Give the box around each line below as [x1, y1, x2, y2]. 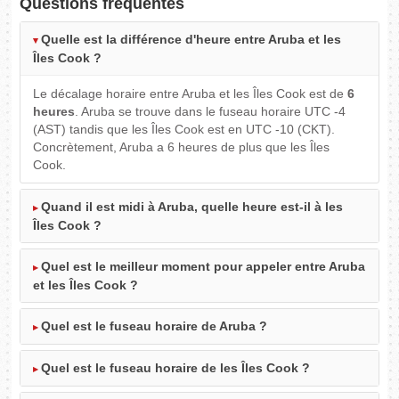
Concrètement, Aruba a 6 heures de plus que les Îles [33, 140, 330, 155]
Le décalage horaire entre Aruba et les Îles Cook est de [33, 86, 348, 102]
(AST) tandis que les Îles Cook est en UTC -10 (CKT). [33, 122, 336, 137]
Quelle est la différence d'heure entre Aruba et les [41, 32, 342, 47]
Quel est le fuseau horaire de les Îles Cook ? [41, 361, 311, 376]
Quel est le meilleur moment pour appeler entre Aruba [41, 259, 366, 274]
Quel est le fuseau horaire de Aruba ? [41, 319, 268, 334]
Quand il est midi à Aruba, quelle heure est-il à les [41, 199, 344, 215]
